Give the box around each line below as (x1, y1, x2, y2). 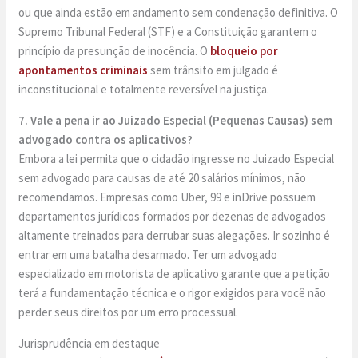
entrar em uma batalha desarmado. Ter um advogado (18, 247, 278, 263)
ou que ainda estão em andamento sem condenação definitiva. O (18, 5, 339, 21)
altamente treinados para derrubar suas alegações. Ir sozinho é (18, 228, 331, 244)
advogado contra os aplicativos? (18, 132, 193, 148)
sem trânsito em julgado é (150, 62, 279, 78)
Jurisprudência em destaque (18, 336, 161, 352)
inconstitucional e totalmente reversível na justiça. (18, 82, 270, 97)
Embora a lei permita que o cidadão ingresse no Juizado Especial (18, 151, 335, 167)
